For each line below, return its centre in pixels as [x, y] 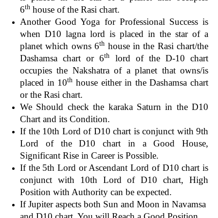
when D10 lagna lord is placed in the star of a [114, 34]
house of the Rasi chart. [75, 9]
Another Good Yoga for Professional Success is [114, 21]
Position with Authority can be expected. [97, 192]
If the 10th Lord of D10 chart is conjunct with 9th [114, 131]
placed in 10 [44, 82]
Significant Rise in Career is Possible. [91, 155]
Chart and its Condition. [65, 119]
